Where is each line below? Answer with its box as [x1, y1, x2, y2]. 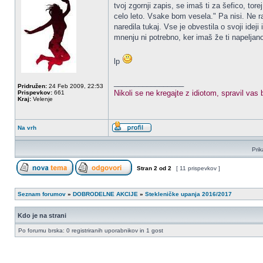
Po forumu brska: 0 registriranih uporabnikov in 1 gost [18, 227, 163, 234]
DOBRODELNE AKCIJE [73, 191, 138, 197]
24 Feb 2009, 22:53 [47, 83, 103, 89]
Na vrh [18, 124, 36, 131]
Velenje [31, 96, 53, 102]
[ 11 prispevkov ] [174, 165, 222, 171]
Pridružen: [18, 83, 47, 89]
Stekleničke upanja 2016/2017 [145, 191, 232, 197]
